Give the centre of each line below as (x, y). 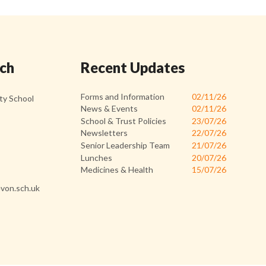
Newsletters (104, 133)
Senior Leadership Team (126, 145)
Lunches (97, 157)
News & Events (110, 109)
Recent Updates (133, 68)
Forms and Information (123, 96)
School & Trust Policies (124, 121)
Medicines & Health (117, 170)
